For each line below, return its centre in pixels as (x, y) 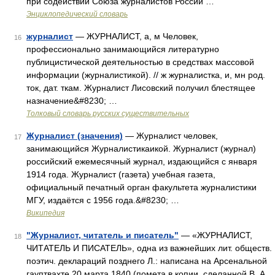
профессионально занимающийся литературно (123, 49)
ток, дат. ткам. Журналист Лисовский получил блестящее (141, 88)
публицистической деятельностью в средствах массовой (140, 62)
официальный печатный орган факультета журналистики (141, 187)
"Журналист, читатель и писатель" (103, 235)
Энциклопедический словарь (77, 14)
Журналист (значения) (75, 136)
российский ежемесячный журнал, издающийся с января (142, 161)
